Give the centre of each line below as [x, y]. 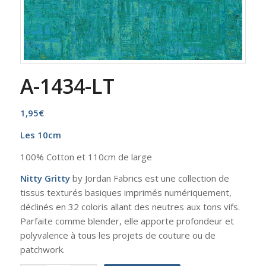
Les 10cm [40, 134]
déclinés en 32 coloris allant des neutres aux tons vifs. [130, 207]
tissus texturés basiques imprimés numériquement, [126, 193]
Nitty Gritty [45, 178]
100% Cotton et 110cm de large [86, 156]
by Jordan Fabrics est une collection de [149, 178]
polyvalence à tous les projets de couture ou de [118, 235]
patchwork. [42, 250]
